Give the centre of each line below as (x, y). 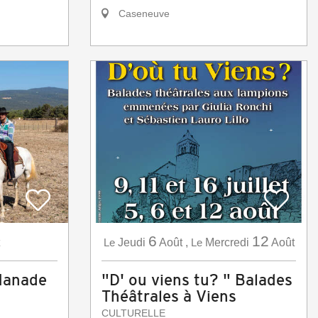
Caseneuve (143, 14)
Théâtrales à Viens (169, 297)
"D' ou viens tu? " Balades (197, 280)
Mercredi (227, 243)
